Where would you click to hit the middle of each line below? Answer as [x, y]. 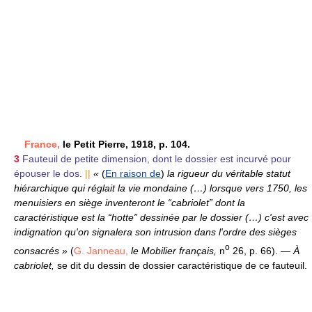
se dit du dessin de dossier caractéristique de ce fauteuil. [182, 265]
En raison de [133, 174]
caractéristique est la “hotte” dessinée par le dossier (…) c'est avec [161, 218]
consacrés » [42, 250]
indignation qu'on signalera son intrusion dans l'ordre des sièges [155, 232]
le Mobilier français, [174, 250]
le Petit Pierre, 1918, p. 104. [125, 145]
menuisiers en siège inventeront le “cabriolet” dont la [130, 203]
